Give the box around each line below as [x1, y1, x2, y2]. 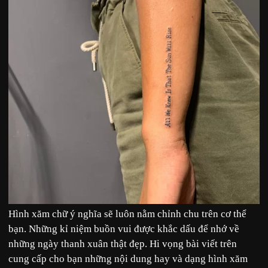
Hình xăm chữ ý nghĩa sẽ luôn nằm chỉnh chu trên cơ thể [8, 208, 246, 220]
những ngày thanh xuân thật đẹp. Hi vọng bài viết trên [8, 238, 237, 250]
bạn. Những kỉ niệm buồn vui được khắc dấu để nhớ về [8, 223, 239, 235]
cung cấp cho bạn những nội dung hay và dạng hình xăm [8, 253, 248, 265]
